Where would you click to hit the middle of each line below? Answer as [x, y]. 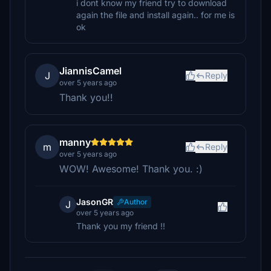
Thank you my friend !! [121, 226]
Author [136, 202]
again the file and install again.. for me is [155, 15]
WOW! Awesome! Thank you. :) [131, 169]
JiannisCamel [90, 71]
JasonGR [95, 202]
